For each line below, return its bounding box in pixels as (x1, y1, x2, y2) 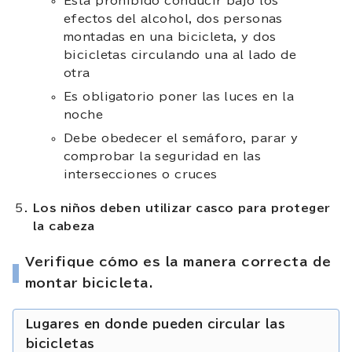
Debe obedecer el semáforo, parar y (64, 132, 299, 144)
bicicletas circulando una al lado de (64, 49, 297, 60)
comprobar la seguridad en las (64, 150, 262, 162)
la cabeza (33, 220, 95, 232)
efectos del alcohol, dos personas (64, 13, 283, 24)
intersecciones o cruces (64, 168, 218, 180)
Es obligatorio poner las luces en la (64, 90, 295, 102)
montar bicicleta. (25, 276, 154, 289)
